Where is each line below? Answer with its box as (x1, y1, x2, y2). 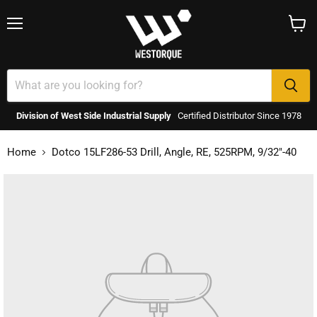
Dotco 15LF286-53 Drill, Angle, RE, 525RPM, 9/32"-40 (52, 145, 296, 158)
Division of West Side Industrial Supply (16, 110, 171, 121)
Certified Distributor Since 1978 (177, 110, 301, 121)
